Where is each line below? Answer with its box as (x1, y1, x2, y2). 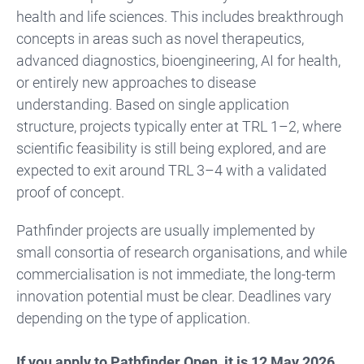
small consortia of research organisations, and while (16, 243, 347, 261)
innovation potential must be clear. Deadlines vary (16, 287, 331, 305)
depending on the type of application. (16, 309, 250, 327)
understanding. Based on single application (16, 95, 289, 113)
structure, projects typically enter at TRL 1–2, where (16, 117, 341, 135)
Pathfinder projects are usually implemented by (16, 221, 315, 239)
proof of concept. (16, 183, 124, 201)
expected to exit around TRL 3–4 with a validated (16, 161, 327, 179)
